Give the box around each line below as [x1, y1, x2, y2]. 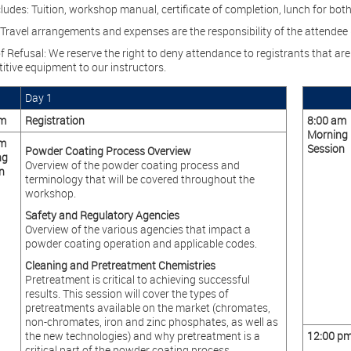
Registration [24, 113, 85, 128]
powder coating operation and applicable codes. [24, 236, 257, 251]
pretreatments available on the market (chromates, [24, 300, 270, 315]
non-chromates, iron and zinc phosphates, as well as [24, 314, 278, 329]
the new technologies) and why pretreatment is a [24, 328, 260, 343]
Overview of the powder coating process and [24, 157, 240, 172]
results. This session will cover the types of [24, 286, 229, 301]
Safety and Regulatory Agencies [24, 208, 179, 223]
